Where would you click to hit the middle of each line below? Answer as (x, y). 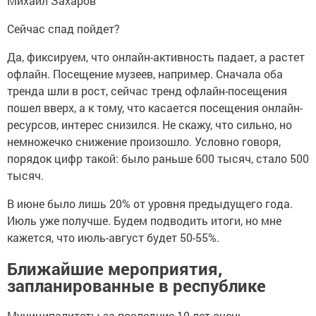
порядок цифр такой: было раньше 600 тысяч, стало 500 (158, 158)
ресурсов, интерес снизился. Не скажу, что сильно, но (150, 124)
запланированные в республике (136, 285)
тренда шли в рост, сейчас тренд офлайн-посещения (147, 90)
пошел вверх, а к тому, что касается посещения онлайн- (155, 107)
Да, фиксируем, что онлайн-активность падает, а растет (156, 56)
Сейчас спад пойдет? (63, 28)
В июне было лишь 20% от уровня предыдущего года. (150, 203)
